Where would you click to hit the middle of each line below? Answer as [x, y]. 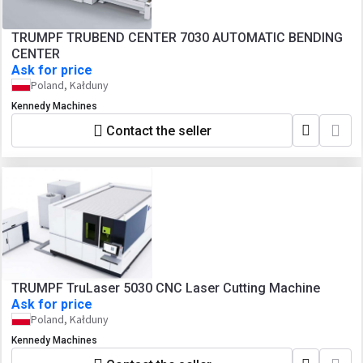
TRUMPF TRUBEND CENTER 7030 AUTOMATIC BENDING [177, 38]
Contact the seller [158, 130]
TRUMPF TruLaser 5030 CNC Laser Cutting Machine [166, 288]
